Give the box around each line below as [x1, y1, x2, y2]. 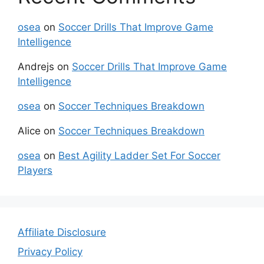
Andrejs [18, 60, 54, 72]
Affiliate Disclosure [18, 226, 106, 238]
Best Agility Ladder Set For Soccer [58, 149, 220, 161]
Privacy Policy [18, 246, 82, 258]
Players [18, 164, 52, 176]
